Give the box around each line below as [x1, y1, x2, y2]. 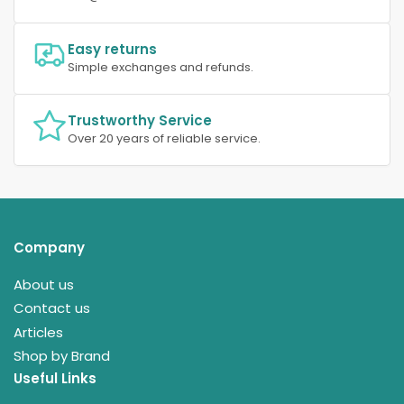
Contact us [14, 298, 90, 318]
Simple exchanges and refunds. [68, 58, 253, 76]
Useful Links [14, 368, 96, 388]
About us [14, 274, 74, 294]
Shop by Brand [14, 346, 110, 366]
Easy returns [68, 39, 157, 59]
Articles [14, 322, 63, 342]
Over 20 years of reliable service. [68, 129, 261, 147]
